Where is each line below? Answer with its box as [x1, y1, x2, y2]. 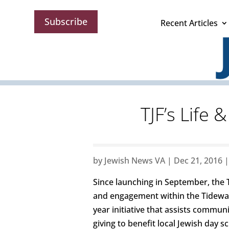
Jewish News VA [104, 155, 165, 167]
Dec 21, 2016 [174, 155, 222, 167]
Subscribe [44, 15, 88, 28]
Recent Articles [161, 17, 218, 29]
